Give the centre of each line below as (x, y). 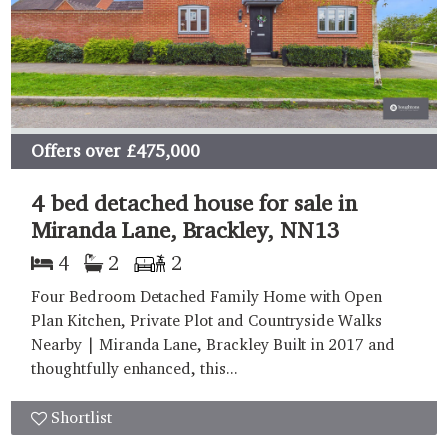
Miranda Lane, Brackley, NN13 (185, 229)
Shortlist (81, 417)
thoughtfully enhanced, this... (134, 368)
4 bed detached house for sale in (194, 202)
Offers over (76, 151)
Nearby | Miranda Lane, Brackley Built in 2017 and (213, 344)
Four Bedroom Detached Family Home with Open (207, 296)
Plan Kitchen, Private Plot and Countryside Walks (206, 320)
